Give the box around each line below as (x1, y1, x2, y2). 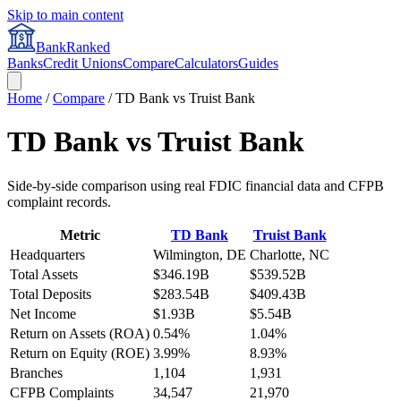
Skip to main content (7, 7, 124, 22)
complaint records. (7, 193, 111, 209)
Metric (59, 226, 100, 243)
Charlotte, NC (250, 246, 329, 262)
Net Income (10, 305, 76, 321)
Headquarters (10, 246, 85, 262)
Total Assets (10, 266, 78, 282)
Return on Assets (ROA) (10, 325, 149, 341)
